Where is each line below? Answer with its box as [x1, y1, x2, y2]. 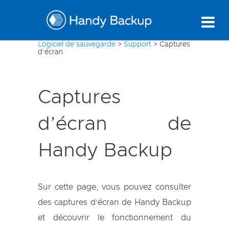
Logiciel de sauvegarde [38, 41, 116, 48]
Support [124, 41, 151, 48]
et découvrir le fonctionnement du [38, 214, 191, 222]
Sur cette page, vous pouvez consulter [38, 183, 191, 191]
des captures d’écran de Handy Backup [38, 198, 191, 207]
